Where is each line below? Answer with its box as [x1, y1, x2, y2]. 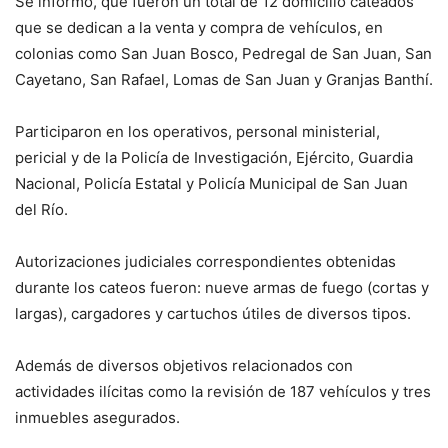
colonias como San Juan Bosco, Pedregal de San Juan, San [15, 44, 432, 64]
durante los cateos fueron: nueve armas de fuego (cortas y [15, 278, 429, 298]
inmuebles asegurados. [15, 408, 180, 428]
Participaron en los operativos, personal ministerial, [15, 122, 380, 142]
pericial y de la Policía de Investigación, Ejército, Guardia [15, 148, 413, 168]
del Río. [15, 200, 68, 220]
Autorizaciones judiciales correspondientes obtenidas [15, 252, 396, 272]
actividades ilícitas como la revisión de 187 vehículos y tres [15, 382, 431, 402]
